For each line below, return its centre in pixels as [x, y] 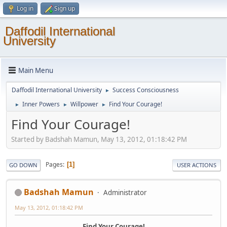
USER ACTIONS [197, 165]
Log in [25, 8]
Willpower [84, 104]
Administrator [125, 192]
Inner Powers [41, 104]
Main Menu [36, 70]
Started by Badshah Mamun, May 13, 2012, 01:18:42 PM [99, 139]
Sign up [65, 8]
